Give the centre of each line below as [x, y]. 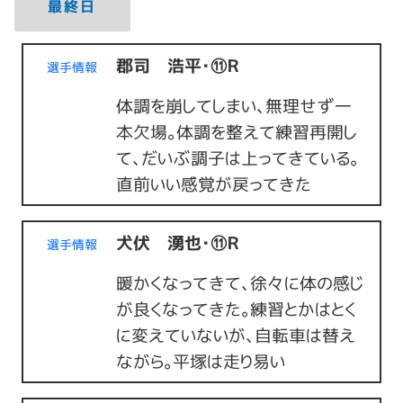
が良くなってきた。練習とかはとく [237, 309]
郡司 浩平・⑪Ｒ [178, 66]
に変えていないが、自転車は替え [236, 336]
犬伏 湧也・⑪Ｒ [178, 243]
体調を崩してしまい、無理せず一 [234, 106]
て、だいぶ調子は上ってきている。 [238, 158]
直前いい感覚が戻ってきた [214, 184]
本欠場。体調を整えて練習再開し [237, 132]
